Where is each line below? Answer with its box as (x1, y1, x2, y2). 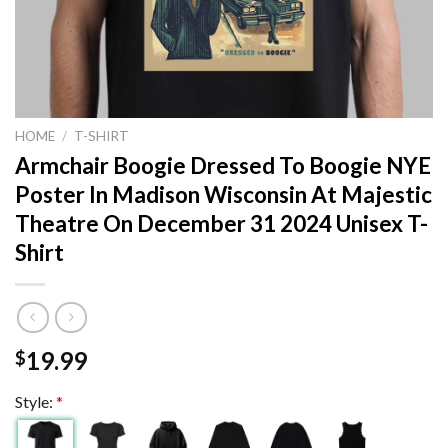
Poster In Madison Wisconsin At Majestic (15, 180, 432, 208)
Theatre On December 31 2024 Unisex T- (15, 209, 428, 237)
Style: (15, 392, 56, 412)
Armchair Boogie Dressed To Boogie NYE (15, 151, 431, 179)
